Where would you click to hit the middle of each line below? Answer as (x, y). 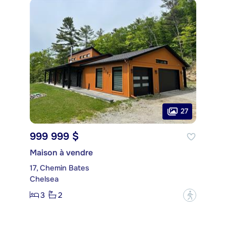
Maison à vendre (61, 152)
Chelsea (44, 179)
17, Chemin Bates (60, 168)
